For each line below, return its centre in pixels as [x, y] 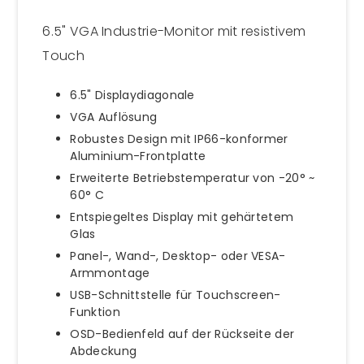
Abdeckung [104, 351]
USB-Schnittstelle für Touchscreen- [175, 295]
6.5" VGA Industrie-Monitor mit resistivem [174, 31]
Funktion [95, 312]
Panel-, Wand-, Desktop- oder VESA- [178, 256]
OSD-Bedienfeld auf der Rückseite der [182, 334]
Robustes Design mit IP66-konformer [179, 139]
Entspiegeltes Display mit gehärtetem [182, 217]
